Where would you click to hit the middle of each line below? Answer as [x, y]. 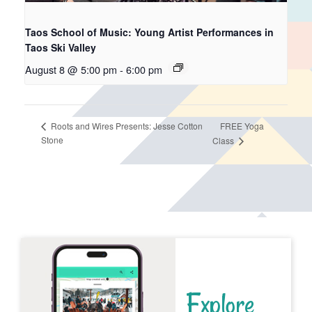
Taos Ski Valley [61, 47]
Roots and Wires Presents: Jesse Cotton [126, 125]
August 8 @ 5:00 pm [71, 69]
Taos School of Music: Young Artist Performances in [149, 32]
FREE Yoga [242, 125]
